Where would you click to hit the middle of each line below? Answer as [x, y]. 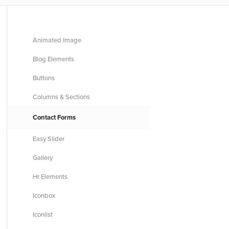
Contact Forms [54, 117]
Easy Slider [48, 139]
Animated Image [57, 40]
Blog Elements [53, 59]
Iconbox [44, 196]
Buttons [43, 78]
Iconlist [42, 214]
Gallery [42, 158]
